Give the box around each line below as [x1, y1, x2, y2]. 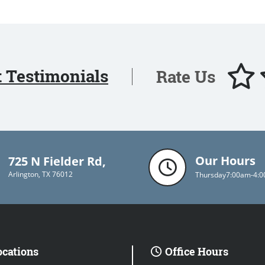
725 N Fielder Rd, [8, 153, 106, 169]
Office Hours [165, 244, 228, 258]
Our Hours [195, 153, 256, 169]
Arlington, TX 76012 [8, 169, 73, 179]
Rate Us [156, 65, 215, 88]
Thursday [195, 170, 226, 180]
